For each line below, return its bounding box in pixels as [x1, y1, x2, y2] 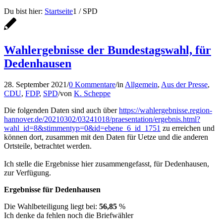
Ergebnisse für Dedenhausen [4, 185, 101, 194]
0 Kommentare [69, 80, 115, 89]
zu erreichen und [161, 123, 215, 132]
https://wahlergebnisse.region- [119, 106, 212, 114]
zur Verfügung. [4, 168, 51, 177]
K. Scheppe [74, 89, 111, 98]
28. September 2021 [4, 80, 67, 89]
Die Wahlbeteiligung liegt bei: [4, 202, 99, 211]
